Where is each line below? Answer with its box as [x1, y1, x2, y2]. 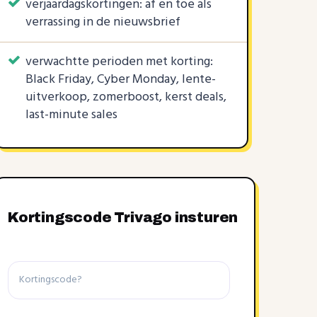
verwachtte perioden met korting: [25, 52, 213, 72]
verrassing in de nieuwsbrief [25, 12, 180, 33]
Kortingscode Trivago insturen [8, 209, 238, 225]
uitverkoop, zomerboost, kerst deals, [25, 87, 226, 108]
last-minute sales [25, 105, 117, 125]
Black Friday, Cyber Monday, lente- [25, 69, 216, 90]
